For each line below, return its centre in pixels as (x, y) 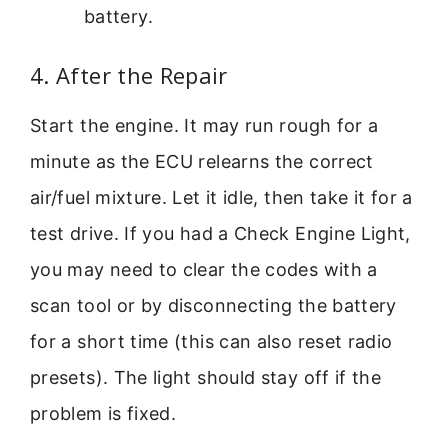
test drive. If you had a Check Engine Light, (220, 233)
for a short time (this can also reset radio (211, 341)
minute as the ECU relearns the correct (202, 161)
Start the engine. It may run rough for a (204, 125)
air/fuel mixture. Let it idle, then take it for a (221, 197)
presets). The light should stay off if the (206, 377)
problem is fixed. (103, 413)
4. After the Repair (129, 74)
